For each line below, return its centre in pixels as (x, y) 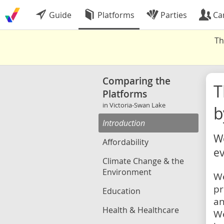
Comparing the (136, 81)
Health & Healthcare (141, 210)
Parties (173, 15)
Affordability (125, 142)
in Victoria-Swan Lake (134, 105)
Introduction (124, 123)
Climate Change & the (143, 161)
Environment (127, 172)
